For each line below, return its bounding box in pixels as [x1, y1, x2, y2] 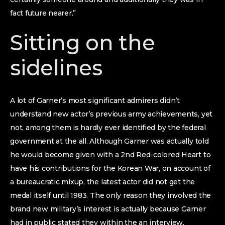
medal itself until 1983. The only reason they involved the [10, 191, 211, 200]
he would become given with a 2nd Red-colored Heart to [10, 150, 211, 159]
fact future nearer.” [10, 9, 76, 18]
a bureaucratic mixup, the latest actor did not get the [10, 177, 195, 186]
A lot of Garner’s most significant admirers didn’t [10, 96, 180, 105]
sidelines [10, 55, 102, 81]
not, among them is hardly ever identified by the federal [10, 123, 206, 132]
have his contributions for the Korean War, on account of [10, 164, 210, 173]
